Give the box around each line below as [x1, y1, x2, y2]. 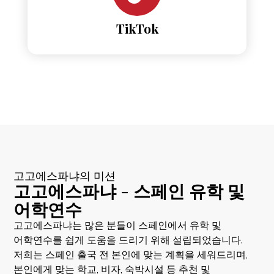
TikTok [116, 19, 158, 37]
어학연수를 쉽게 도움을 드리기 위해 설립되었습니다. [13, 234, 243, 246]
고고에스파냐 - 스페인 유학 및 [13, 179, 245, 202]
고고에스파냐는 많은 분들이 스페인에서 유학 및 [13, 219, 222, 231]
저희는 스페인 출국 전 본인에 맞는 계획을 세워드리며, [13, 248, 248, 261]
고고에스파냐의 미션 [13, 169, 116, 182]
